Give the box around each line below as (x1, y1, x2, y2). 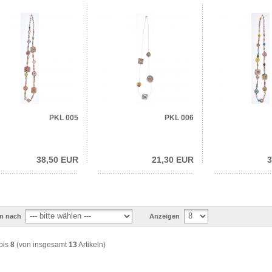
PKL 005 (49, 113, 78, 122)
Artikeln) (77, 240, 106, 249)
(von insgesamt (15, 240, 69, 249)
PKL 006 (165, 113, 194, 122)
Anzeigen (149, 212, 180, 220)
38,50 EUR (36, 154, 78, 165)
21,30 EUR (152, 154, 194, 165)
